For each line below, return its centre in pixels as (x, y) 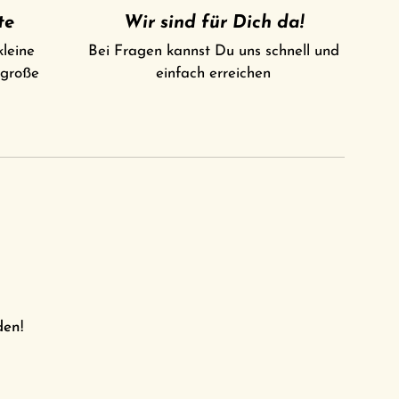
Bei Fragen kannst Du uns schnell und (213, 52)
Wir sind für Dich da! (213, 23)
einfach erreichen (213, 74)
